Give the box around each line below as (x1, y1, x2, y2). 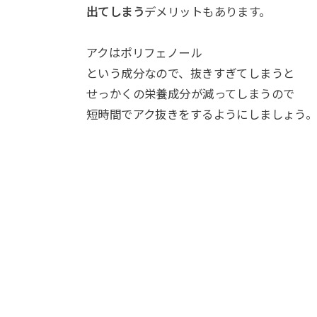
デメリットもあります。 (144, 6, 271, 19)
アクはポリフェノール (86, 47, 202, 60)
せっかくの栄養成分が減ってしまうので (86, 88, 295, 101)
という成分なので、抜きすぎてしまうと (86, 67, 295, 81)
